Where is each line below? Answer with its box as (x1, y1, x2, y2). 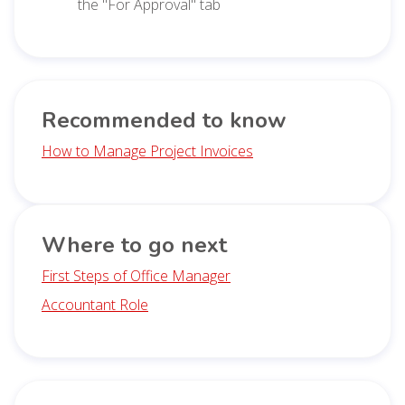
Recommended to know (42, 105, 286, 135)
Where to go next (42, 230, 227, 259)
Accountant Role (42, 294, 148, 315)
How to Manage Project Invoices (42, 140, 253, 161)
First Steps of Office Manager (42, 265, 231, 286)
